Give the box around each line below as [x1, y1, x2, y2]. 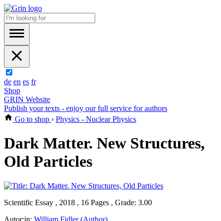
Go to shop [13, 115, 51, 123]
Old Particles [4, 152, 92, 171]
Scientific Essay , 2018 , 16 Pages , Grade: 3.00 [4, 198, 152, 207]
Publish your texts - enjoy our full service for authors [4, 104, 167, 112]
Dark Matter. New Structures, [4, 134, 205, 152]
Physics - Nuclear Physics [56, 115, 136, 123]
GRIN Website [4, 95, 50, 104]
